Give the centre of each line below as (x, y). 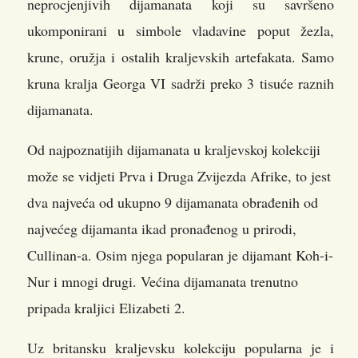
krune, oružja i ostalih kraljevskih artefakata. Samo (181, 57)
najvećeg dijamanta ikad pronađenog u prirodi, (162, 229)
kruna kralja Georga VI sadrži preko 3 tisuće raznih (181, 84)
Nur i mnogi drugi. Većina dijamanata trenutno (163, 282)
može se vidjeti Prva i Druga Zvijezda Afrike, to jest (179, 176)
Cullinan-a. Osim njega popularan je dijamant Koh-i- (180, 255)
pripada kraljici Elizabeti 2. (106, 308)
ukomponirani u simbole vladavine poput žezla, (181, 31)
